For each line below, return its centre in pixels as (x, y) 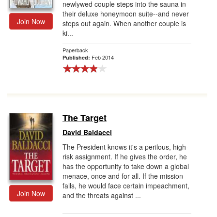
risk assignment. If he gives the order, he (125, 156)
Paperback (75, 50)
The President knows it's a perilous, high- (125, 147)
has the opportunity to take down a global (126, 166)
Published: (77, 57)
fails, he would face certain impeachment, (126, 186)
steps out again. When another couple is (124, 23)
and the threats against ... (102, 195)
